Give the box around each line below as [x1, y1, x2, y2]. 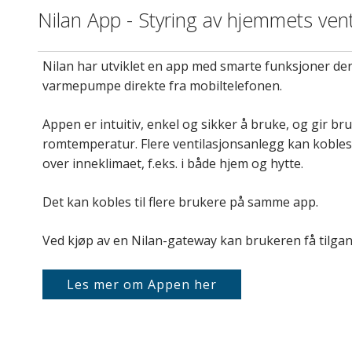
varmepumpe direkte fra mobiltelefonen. [42, 77, 282, 95]
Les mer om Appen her [67, 276, 217, 294]
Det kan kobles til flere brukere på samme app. [42, 193, 318, 211]
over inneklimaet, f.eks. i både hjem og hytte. [42, 155, 303, 173]
